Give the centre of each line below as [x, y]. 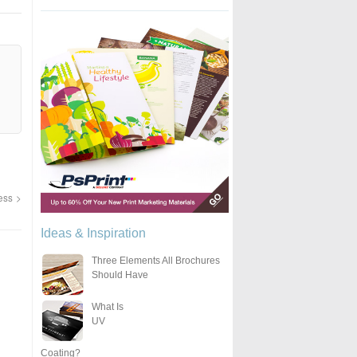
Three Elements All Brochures [155, 260]
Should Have [120, 275]
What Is [107, 306]
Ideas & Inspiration [93, 233]
